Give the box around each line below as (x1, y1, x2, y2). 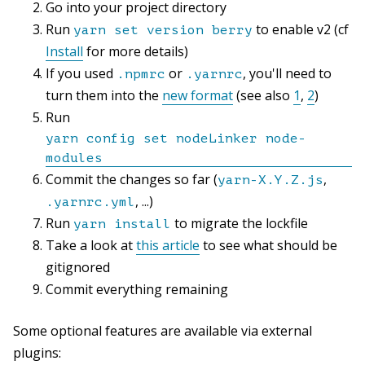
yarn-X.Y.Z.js (218, 172, 323, 187)
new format (162, 86, 233, 104)
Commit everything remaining (46, 279, 228, 298)
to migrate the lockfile (171, 213, 308, 232)
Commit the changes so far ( (46, 169, 218, 188)
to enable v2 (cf (253, 20, 349, 38)
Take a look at (46, 235, 136, 254)
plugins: (13, 343, 61, 362)
